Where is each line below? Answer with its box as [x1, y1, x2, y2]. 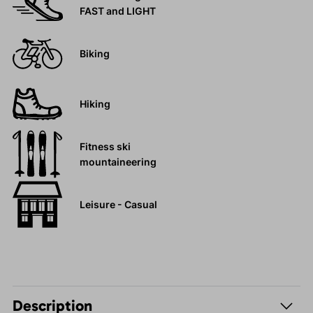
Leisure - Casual [79, 198, 157, 211]
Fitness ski [79, 140, 131, 153]
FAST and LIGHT [79, 5, 156, 17]
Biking [79, 48, 110, 60]
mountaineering [79, 156, 156, 168]
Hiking [79, 98, 110, 110]
